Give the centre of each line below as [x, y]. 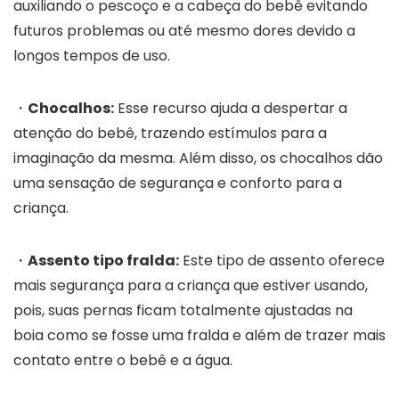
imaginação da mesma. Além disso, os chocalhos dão [198, 158]
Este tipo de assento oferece [282, 260]
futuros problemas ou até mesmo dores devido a [184, 30]
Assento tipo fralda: [103, 260]
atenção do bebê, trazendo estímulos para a [170, 133]
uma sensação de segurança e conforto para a [178, 183]
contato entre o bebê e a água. [125, 360]
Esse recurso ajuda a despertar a [231, 108]
